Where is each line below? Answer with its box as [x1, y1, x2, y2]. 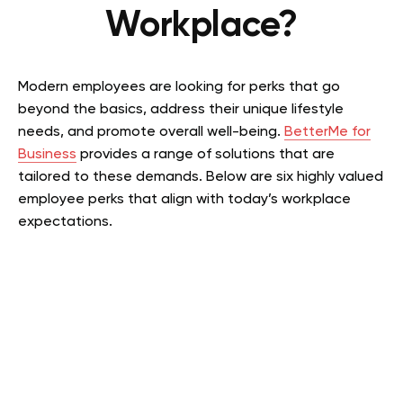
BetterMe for [284, 124, 371, 139]
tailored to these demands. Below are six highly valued [18, 169, 383, 184]
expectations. [18, 214, 112, 229]
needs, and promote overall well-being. [18, 124, 284, 139]
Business [18, 147, 76, 162]
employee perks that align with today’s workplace [18, 192, 351, 207]
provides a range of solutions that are [76, 147, 335, 162]
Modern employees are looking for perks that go [18, 79, 340, 94]
